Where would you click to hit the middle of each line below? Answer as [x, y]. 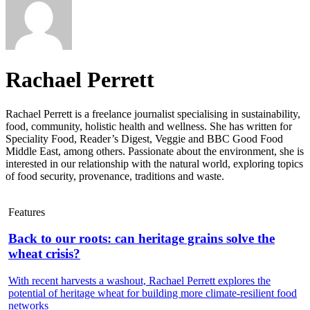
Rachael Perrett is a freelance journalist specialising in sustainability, [153, 113]
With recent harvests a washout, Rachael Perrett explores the [139, 281]
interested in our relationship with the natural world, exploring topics [154, 163]
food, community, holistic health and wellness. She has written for [149, 126]
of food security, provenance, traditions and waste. [115, 176]
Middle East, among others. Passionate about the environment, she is [155, 151]
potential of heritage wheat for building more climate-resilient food [153, 293]
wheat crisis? [44, 254]
